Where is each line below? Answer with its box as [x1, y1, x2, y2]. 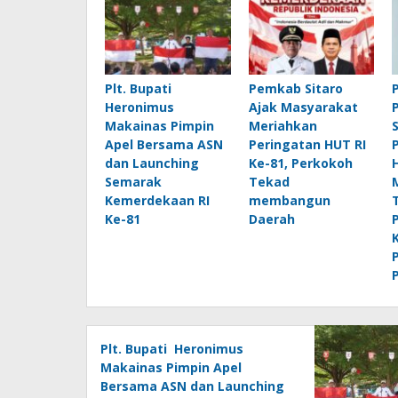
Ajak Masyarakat [248, 99, 358, 116]
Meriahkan [248, 117, 317, 135]
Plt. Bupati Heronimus [100, 340, 243, 358]
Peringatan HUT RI [248, 136, 366, 154]
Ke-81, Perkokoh [248, 155, 353, 172]
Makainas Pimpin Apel [100, 359, 242, 377]
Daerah [248, 211, 295, 228]
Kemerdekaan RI [105, 192, 210, 210]
